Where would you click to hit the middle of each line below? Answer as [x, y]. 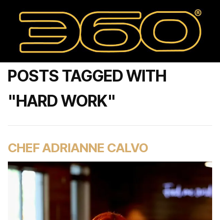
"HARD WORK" [62, 101]
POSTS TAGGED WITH [87, 76]
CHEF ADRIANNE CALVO [78, 148]
